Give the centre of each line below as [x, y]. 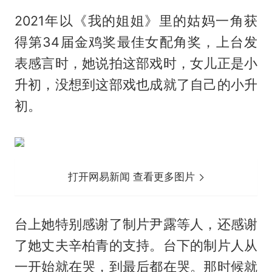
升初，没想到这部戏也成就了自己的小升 [136, 84]
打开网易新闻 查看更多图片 [133, 176]
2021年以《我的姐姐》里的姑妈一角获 [136, 20]
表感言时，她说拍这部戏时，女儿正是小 [136, 63]
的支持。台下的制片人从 [183, 245]
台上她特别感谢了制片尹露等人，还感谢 [136, 224]
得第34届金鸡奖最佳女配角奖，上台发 [136, 42]
